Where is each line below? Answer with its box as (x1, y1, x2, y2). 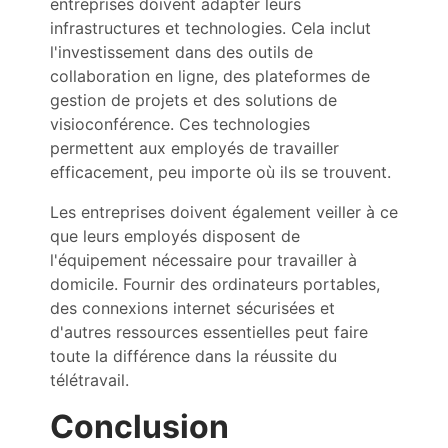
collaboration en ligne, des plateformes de (50, 66, 370, 86)
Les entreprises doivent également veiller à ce (50, 202, 398, 222)
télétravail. (50, 370, 129, 390)
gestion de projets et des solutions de (50, 90, 337, 110)
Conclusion (50, 407, 229, 446)
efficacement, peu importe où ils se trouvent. (50, 162, 391, 182)
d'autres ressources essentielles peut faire (50, 322, 368, 342)
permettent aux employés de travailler (50, 138, 339, 158)
